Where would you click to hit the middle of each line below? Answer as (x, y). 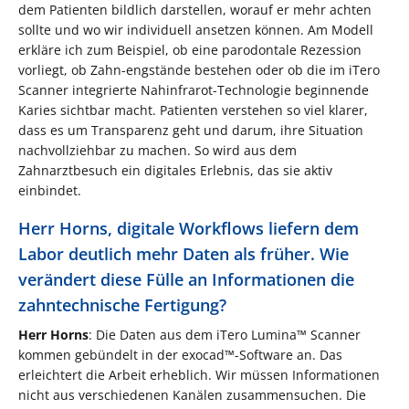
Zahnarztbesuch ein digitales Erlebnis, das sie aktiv (175, 170)
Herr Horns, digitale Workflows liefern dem (189, 228)
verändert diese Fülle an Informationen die (186, 279)
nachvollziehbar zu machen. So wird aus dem (157, 150)
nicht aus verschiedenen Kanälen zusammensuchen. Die (192, 394)
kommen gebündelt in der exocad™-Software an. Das (180, 354)
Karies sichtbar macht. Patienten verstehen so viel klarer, (193, 110)
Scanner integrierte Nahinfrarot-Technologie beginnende (194, 89)
